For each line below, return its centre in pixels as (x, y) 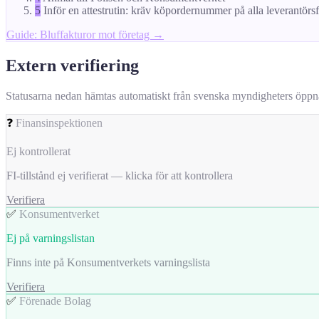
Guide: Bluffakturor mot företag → (85, 35)
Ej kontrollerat (38, 152)
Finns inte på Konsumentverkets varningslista (108, 263)
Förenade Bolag (55, 301)
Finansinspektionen (59, 123)
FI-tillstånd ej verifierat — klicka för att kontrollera (120, 176)
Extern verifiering (72, 66)
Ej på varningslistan (51, 239)
